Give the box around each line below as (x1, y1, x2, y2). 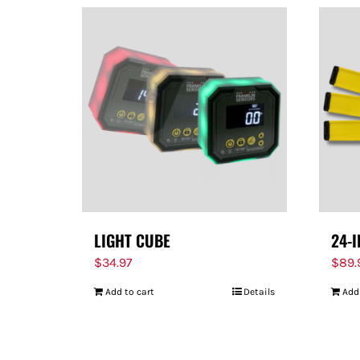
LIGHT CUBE (94, 228, 170, 252)
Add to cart (105, 286, 154, 297)
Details (243, 286, 275, 297)
